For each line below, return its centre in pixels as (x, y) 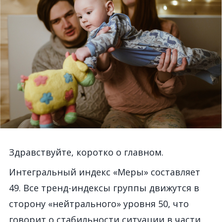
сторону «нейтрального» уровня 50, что (99, 204)
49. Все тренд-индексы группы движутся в (104, 188)
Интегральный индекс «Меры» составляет (105, 172)
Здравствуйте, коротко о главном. (86, 152)
